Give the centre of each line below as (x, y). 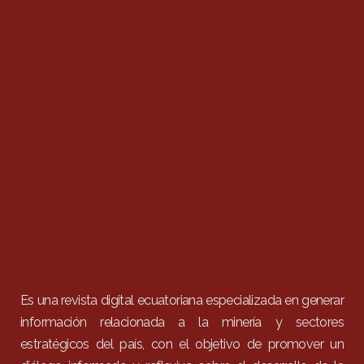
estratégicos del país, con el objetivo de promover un (182, 344)
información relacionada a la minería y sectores (182, 322)
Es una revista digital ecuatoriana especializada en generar (182, 300)
